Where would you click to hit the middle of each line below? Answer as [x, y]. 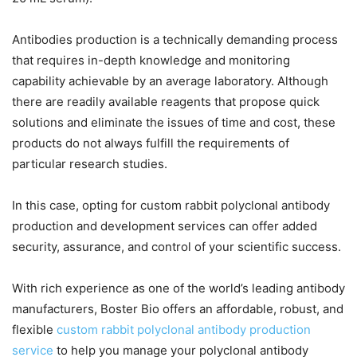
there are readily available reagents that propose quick [166, 102]
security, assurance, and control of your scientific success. [177, 247]
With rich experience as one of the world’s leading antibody [178, 288]
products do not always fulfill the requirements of [151, 143]
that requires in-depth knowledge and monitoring [151, 61]
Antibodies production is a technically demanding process [175, 40]
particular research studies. [90, 164]
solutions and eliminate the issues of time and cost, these [174, 123]
